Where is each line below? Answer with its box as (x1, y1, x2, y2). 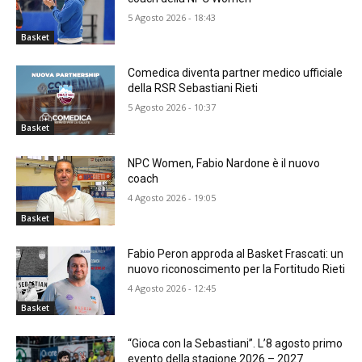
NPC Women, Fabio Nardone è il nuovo (128, 157, 321, 170)
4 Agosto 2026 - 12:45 (128, 281, 217, 294)
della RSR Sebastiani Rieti (128, 82, 259, 95)
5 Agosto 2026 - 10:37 (128, 101, 217, 114)
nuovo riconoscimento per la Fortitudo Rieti (128, 262, 346, 276)
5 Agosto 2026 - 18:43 (128, 11, 217, 23)
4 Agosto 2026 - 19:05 (128, 192, 217, 204)
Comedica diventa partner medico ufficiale (128, 66, 343, 80)
